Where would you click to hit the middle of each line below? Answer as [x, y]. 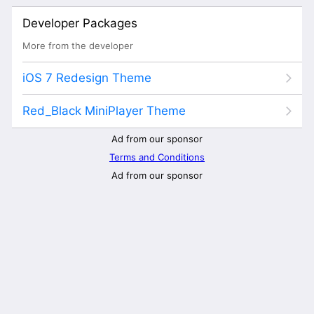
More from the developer [78, 45]
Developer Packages [80, 23]
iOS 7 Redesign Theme [87, 78]
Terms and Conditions [157, 157]
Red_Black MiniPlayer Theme [104, 110]
